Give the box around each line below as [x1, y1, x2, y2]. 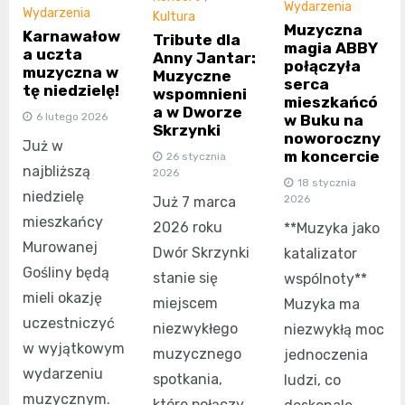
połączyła [283, 56, 361, 75]
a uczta [23, 45, 82, 64]
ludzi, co [283, 371, 341, 389]
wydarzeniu [23, 365, 103, 383]
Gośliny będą [23, 264, 109, 282]
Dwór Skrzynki [153, 243, 250, 261]
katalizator [283, 244, 357, 262]
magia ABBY [283, 38, 378, 57]
